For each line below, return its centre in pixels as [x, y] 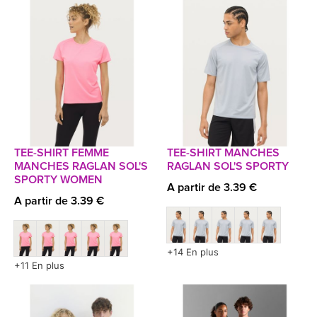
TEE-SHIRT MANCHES [223, 153]
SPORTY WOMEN [58, 180]
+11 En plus [39, 265]
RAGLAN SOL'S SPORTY [228, 166]
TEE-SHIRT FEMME [62, 153]
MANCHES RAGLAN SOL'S [81, 166]
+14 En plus [193, 252]
